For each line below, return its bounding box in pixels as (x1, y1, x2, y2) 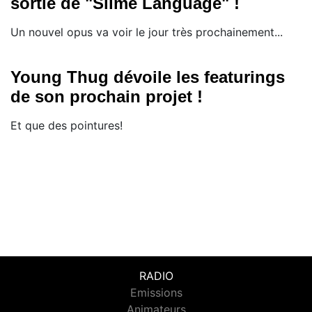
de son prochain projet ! (10, 87, 203, 106)
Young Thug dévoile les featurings (10, 68, 285, 86)
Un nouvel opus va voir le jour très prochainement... (10, 25, 283, 39)
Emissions (130, 286, 182, 300)
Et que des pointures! (10, 118, 123, 132)
